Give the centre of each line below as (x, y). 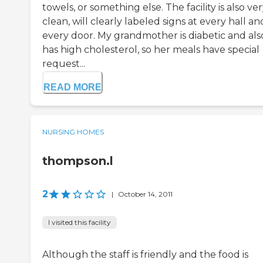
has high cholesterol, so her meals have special (151, 50)
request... (64, 64)
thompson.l (78, 161)
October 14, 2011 (145, 194)
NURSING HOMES (73, 132)
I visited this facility (80, 222)
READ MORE (73, 87)
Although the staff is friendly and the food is (145, 255)
